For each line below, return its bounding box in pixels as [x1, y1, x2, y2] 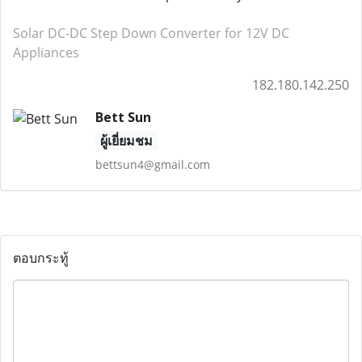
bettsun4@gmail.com [95, 157, 210, 172]
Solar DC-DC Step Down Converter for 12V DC [13, 24, 289, 42]
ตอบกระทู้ [13, 249, 69, 267]
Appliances [13, 44, 79, 61]
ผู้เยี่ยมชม [99, 132, 153, 149]
